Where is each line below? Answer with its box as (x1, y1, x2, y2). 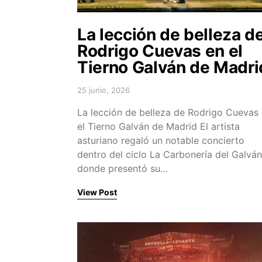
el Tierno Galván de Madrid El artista (77, 120, 240, 132)
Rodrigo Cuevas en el (77, 40, 243, 61)
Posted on (77, 89, 114, 99)
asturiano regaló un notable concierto (77, 134, 244, 146)
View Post (77, 187, 117, 197)
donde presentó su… (77, 162, 168, 174)
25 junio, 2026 (77, 85, 130, 95)
